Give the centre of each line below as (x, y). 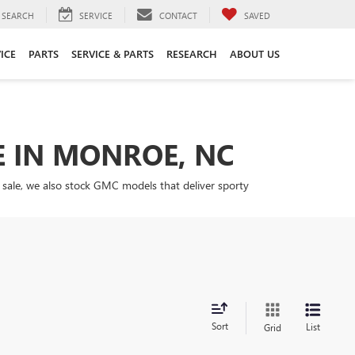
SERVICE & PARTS (113, 53)
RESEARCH (192, 53)
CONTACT (178, 15)
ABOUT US (255, 53)
